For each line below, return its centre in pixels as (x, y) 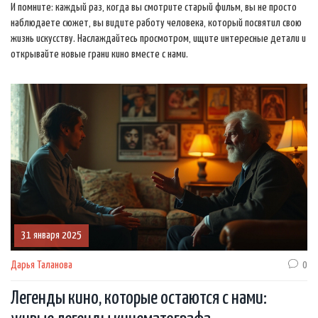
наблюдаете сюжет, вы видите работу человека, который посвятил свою (156, 23)
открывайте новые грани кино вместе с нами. (99, 54)
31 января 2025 (51, 236)
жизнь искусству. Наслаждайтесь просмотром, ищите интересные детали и (158, 39)
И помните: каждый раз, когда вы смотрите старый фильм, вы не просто (154, 7)
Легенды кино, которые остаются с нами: (139, 299)
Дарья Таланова (42, 265)
